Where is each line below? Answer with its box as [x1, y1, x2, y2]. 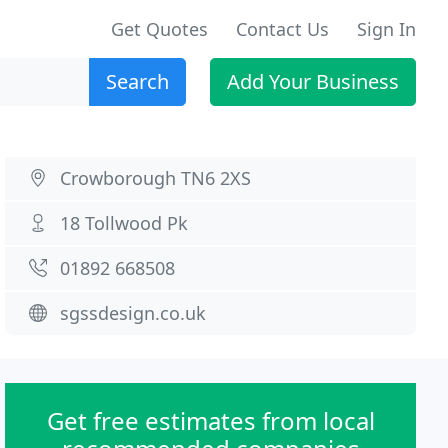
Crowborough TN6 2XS [60, 166, 252, 190]
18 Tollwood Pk [60, 211, 189, 235]
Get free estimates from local [46, 404, 375, 437]
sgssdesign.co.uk [60, 301, 207, 325]
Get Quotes [111, 17, 208, 41]
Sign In [357, 17, 416, 41]
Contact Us [236, 17, 329, 41]
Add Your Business [227, 68, 399, 95]
